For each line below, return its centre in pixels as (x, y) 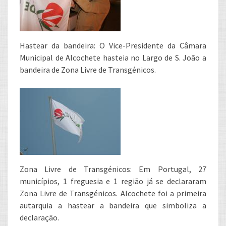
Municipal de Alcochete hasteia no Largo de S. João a (113, 58)
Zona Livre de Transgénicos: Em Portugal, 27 (113, 169)
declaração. (39, 217)
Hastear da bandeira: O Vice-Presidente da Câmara (113, 45)
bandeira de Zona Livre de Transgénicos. (88, 70)
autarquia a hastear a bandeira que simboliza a (113, 205)
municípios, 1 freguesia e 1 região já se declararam (113, 181)
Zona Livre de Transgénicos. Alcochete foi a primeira (113, 193)
